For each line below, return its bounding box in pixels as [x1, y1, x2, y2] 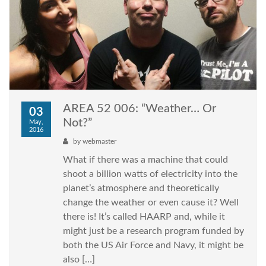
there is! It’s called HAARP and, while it [63, 212, 225, 222]
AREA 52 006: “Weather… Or [63, 103, 216, 115]
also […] [63, 255, 95, 265]
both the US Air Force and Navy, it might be [63, 240, 243, 251]
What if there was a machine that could [63, 155, 228, 165]
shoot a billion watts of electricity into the [63, 169, 237, 179]
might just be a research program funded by [63, 226, 244, 236]
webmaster [83, 138, 116, 145]
